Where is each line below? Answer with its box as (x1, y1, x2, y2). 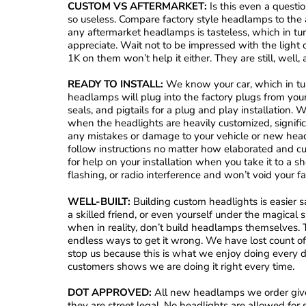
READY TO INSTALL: (68, 77, 163, 92)
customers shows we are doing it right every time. (68, 259, 294, 273)
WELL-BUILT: (68, 194, 130, 208)
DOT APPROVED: (68, 286, 152, 300)
